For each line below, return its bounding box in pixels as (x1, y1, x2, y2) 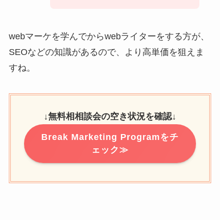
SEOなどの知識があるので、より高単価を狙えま (8, 47, 204, 57)
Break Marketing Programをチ (41, 132, 179, 142)
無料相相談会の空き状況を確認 (48, 111, 172, 121)
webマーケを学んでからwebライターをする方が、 (8, 31, 209, 42)
